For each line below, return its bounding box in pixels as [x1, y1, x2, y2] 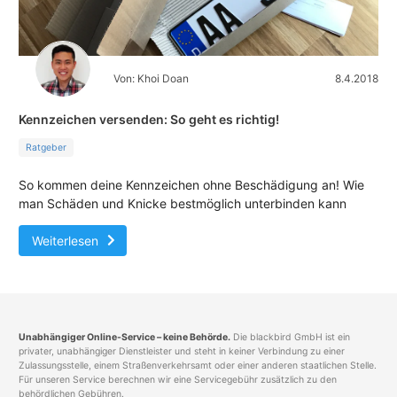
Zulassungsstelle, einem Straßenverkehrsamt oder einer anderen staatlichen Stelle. [19, 359, 377, 371]
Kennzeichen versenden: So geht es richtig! [19, 111, 279, 127]
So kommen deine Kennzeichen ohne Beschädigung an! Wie [19, 176, 364, 192]
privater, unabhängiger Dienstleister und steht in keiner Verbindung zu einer [19, 345, 345, 357]
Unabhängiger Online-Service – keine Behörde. [19, 331, 230, 343]
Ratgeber [25, 141, 66, 153]
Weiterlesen [32, 232, 98, 248]
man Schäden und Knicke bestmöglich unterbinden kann [19, 195, 346, 211]
